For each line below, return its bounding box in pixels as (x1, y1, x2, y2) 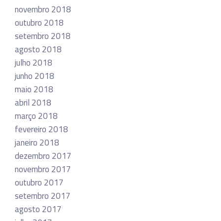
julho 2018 (15, 56, 52, 69)
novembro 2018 (15, 2, 71, 16)
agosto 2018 (15, 42, 62, 56)
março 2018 (15, 109, 58, 122)
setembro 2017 (15, 189, 71, 202)
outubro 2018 (15, 16, 64, 29)
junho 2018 (15, 69, 54, 82)
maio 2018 (15, 82, 53, 96)
